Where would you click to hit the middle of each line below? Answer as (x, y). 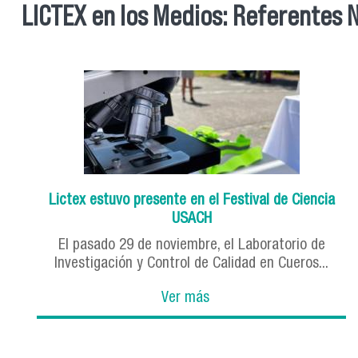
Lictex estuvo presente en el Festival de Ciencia (191, 201)
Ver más (186, 298)
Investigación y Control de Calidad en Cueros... (192, 264)
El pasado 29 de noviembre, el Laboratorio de (191, 245)
